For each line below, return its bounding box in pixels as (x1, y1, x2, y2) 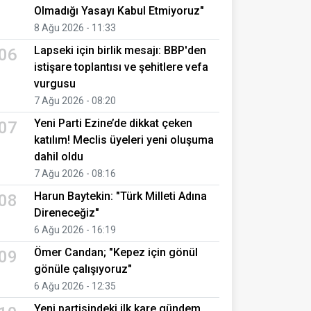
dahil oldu (34, 149, 83, 163)
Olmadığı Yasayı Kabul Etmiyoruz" (34, 3, 204, 17)
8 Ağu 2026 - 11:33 (34, 22, 116, 33)
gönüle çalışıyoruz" (34, 262, 132, 276)
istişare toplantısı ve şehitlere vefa (34, 60, 208, 74)
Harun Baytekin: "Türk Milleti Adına (34, 189, 207, 203)
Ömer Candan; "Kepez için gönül (34, 245, 198, 259)
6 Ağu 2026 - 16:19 (34, 224, 116, 235)
